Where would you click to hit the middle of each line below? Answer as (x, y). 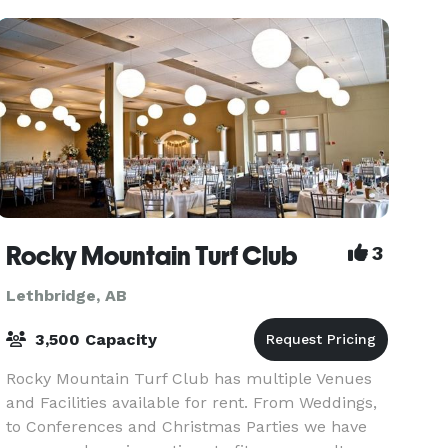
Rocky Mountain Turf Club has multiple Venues (189, 378)
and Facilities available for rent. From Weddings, (192, 402)
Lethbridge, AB (67, 295)
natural (35, 18)
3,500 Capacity (94, 339)
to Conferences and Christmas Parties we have (187, 426)
